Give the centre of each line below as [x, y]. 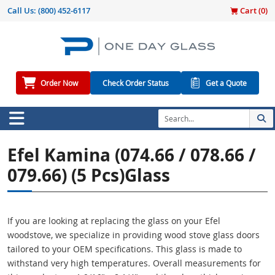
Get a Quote [226, 83]
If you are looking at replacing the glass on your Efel [114, 221]
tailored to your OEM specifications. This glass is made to [125, 249]
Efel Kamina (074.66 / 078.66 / [132, 155]
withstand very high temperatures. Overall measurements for [134, 263]
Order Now [59, 83]
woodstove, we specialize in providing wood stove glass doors [134, 235]
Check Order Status [136, 83]
